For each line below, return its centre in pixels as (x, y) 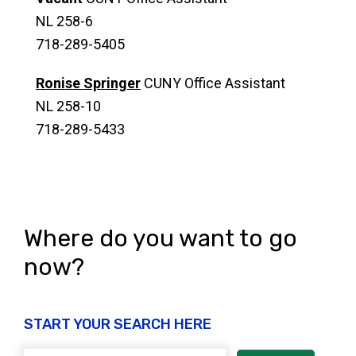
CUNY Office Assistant (213, 83)
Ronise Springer (88, 83)
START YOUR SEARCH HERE (118, 324)
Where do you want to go (161, 238)
